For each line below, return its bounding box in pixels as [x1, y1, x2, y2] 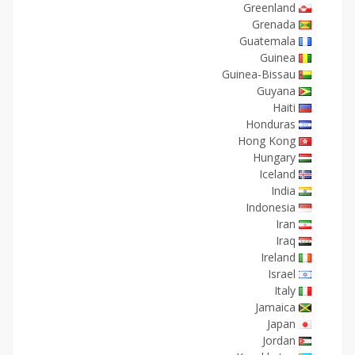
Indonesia [246, 200, 296, 215]
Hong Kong [238, 133, 296, 148]
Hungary [253, 150, 296, 165]
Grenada [252, 17, 296, 32]
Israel [268, 266, 296, 281]
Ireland [261, 250, 296, 265]
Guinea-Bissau [222, 67, 296, 82]
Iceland [259, 166, 296, 181]
